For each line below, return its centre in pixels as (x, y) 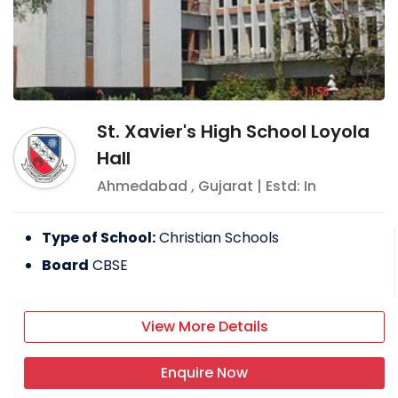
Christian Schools (219, 238)
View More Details (204, 327)
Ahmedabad (142, 187)
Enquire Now (204, 373)
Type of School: (99, 238)
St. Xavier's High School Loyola (233, 132)
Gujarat (225, 187)
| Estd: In (284, 187)
